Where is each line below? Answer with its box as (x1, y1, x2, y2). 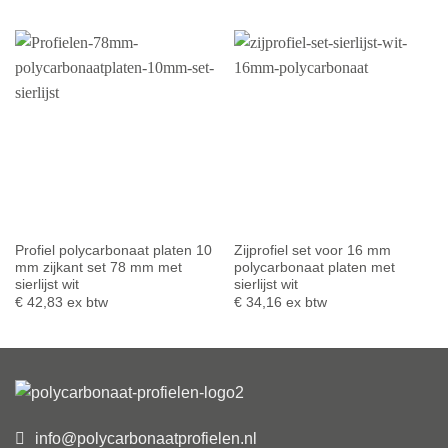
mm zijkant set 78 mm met (14, 259, 182, 275)
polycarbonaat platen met (233, 259, 395, 275)
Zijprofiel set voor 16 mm (233, 242, 391, 258)
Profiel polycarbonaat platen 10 (14, 242, 212, 258)
